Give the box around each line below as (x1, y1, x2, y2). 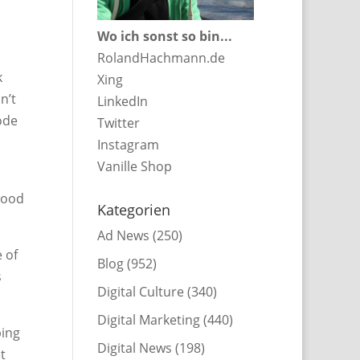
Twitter (96, 114, 140, 133)
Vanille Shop (96, 157, 172, 176)
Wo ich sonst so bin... (96, 27, 232, 46)
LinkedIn (96, 92, 148, 111)
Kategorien (96, 199, 170, 219)
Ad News (96, 226, 149, 244)
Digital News (96, 338, 172, 357)
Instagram (96, 136, 159, 154)
